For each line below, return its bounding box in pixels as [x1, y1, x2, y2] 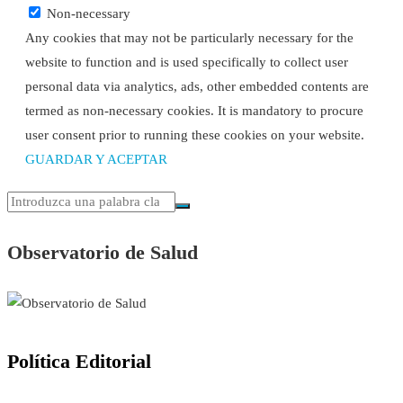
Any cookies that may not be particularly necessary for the [25, 30, 354, 45]
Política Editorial [7, 349, 151, 372]
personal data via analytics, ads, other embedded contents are [25, 78, 369, 94]
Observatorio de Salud [7, 240, 198, 264]
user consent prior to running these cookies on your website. [25, 127, 364, 142]
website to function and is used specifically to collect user [25, 54, 348, 69]
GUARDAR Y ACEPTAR [25, 151, 167, 166]
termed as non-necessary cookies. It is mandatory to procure [25, 103, 363, 118]
